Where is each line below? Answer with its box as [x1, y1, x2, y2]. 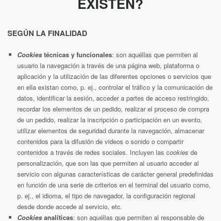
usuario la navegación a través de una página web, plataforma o [17, 61, 199, 71]
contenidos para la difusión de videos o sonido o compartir [17, 137, 184, 147]
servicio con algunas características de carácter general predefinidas [17, 169, 214, 179]
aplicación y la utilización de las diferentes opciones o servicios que [17, 72, 211, 81]
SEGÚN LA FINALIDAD [7, 28, 87, 39]
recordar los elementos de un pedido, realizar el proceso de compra [17, 104, 209, 114]
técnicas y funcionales [44, 50, 112, 60]
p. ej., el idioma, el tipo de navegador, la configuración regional [17, 191, 195, 201]
